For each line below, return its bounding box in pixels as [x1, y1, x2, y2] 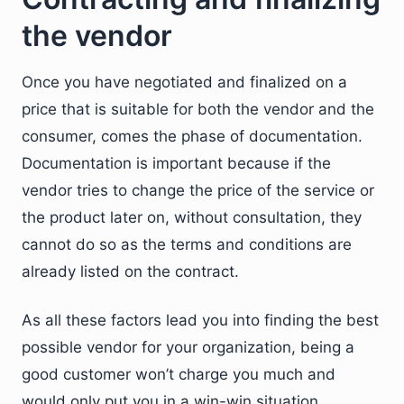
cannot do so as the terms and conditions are [22, 234, 352, 253]
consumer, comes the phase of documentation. [22, 126, 363, 145]
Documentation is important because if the [22, 153, 331, 172]
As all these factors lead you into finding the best [22, 310, 379, 329]
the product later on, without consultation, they [22, 207, 362, 226]
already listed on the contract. [22, 262, 239, 280]
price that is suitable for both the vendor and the [22, 99, 374, 118]
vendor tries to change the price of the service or [22, 180, 374, 199]
